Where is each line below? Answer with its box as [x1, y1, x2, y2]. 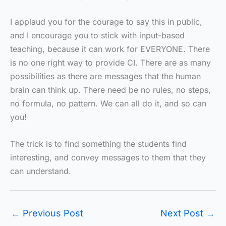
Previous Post [20, 207, 83, 218]
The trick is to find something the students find [10, 138, 187, 149]
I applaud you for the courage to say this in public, [10, 17, 202, 27]
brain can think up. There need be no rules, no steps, [10, 85, 211, 95]
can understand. [10, 165, 71, 176]
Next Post [160, 207, 206, 218]
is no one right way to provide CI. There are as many [10, 58, 211, 68]
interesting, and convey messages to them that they [10, 152, 206, 162]
